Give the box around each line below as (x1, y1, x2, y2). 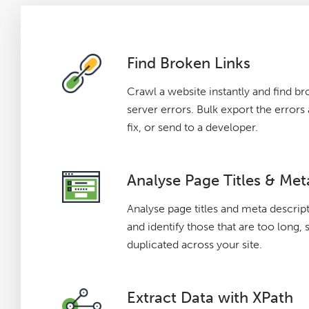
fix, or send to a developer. (126, 121, 258, 134)
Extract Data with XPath (126, 288, 293, 307)
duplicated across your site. (126, 238, 262, 251)
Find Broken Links (126, 54, 250, 72)
